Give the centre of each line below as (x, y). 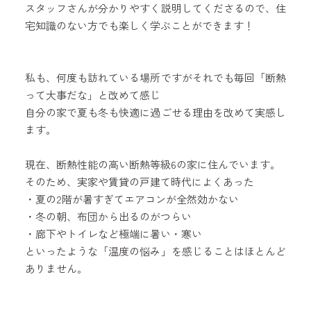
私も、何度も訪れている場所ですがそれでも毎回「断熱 (155, 77)
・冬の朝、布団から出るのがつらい (108, 216)
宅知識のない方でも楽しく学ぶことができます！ (139, 25)
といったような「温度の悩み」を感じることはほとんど (155, 251)
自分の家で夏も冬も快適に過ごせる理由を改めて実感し (155, 112)
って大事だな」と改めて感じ (92, 94)
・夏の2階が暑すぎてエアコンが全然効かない (132, 199)
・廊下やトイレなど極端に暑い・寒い (113, 233)
